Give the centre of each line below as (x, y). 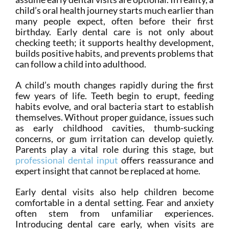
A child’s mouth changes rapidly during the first (114, 85)
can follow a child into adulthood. (81, 64)
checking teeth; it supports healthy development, (114, 43)
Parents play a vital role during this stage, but (114, 150)
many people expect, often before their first (114, 21)
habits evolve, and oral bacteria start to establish (114, 107)
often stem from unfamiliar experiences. (114, 213)
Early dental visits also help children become (114, 192)
